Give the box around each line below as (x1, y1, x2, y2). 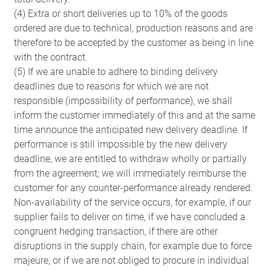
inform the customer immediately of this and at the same (13, 109, 255, 121)
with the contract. (13, 51, 88, 63)
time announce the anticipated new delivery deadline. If (13, 124, 247, 135)
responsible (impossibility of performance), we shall (13, 95, 232, 106)
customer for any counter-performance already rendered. (13, 182, 253, 194)
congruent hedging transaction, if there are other (13, 226, 218, 237)
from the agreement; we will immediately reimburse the (13, 168, 246, 179)
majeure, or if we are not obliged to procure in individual (13, 255, 249, 266)
